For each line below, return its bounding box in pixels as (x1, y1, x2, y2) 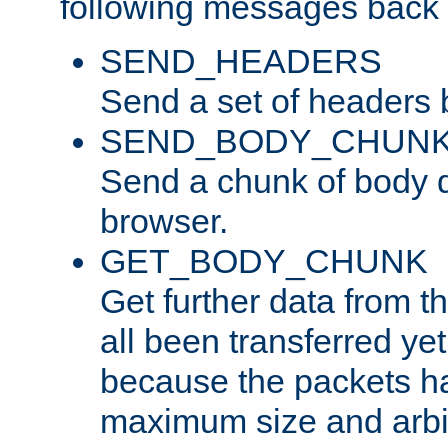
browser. (100, 201, 228, 240)
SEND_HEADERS (100, 41, 382, 80)
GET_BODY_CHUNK (100, 241, 428, 280)
